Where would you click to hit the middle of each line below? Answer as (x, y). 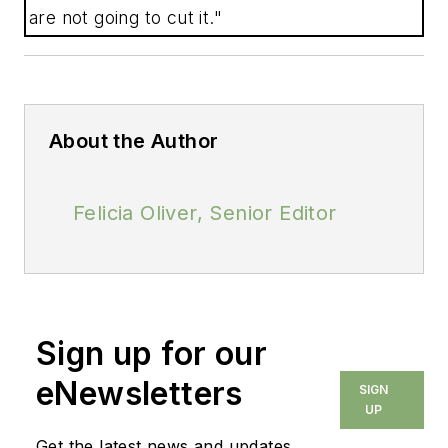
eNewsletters (139, 393)
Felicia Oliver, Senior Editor (205, 212)
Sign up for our (151, 353)
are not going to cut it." (125, 17)
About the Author (134, 140)
